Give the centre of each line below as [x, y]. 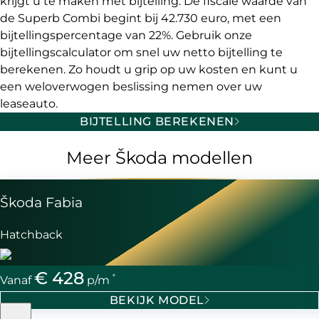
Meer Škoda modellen [159, 158]
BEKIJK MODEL [157, 300]
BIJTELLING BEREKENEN [157, 122]
